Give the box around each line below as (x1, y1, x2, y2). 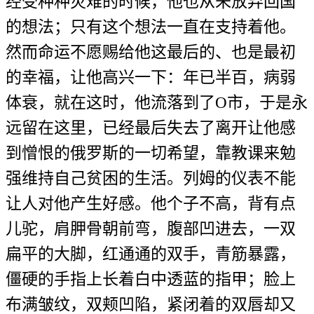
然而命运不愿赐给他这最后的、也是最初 (6, 43, 296, 62)
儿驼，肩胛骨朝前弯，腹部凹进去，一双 (6, 219, 296, 238)
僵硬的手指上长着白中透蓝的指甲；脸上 (6, 270, 296, 289)
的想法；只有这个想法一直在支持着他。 (6, 18, 296, 36)
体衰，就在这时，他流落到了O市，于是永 (6, 93, 308, 112)
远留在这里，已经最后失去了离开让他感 (6, 118, 296, 137)
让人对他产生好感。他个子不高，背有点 (6, 194, 296, 213)
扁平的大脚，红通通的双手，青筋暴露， (6, 245, 296, 264)
